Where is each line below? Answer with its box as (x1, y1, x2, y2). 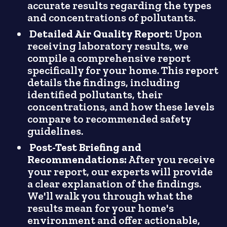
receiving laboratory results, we (27, 40, 189, 53)
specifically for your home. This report (27, 64, 219, 78)
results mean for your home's (27, 202, 174, 215)
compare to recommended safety (27, 112, 192, 126)
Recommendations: (27, 153, 127, 167)
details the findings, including (27, 76, 180, 90)
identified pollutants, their (27, 88, 163, 102)
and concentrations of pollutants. (27, 11, 196, 25)
